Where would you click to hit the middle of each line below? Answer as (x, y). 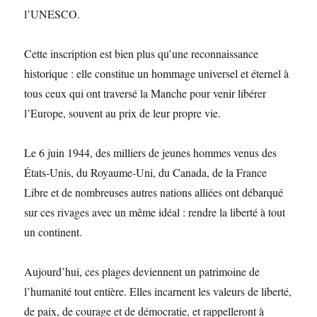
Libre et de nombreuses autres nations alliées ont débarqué (154, 192)
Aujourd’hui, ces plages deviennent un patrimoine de (142, 271)
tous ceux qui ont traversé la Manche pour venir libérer (145, 93)
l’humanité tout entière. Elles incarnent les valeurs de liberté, (158, 291)
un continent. (53, 232)
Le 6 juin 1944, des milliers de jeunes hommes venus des (151, 152)
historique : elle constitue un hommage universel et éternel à (157, 73)
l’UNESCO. (52, 14)
